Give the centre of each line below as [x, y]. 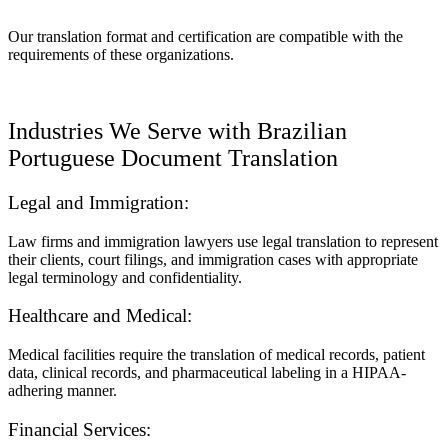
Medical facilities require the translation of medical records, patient [216, 355]
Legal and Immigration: [101, 202]
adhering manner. [62, 391]
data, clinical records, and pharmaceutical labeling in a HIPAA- [207, 373]
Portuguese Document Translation [173, 158]
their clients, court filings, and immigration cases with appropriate [213, 259]
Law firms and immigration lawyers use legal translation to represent [223, 241]
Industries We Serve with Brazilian [177, 131]
